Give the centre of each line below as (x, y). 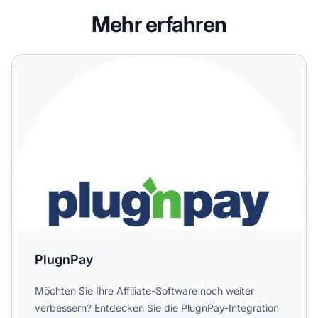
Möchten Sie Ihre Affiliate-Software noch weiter (144, 290)
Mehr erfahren (159, 24)
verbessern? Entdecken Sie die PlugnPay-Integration (157, 307)
